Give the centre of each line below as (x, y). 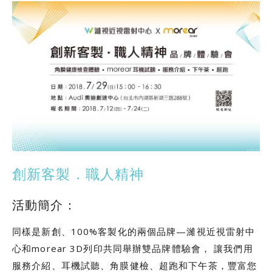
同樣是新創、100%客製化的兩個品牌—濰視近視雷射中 (134, 231)
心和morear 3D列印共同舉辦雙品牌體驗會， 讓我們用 (133, 248)
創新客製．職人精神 (78, 174)
